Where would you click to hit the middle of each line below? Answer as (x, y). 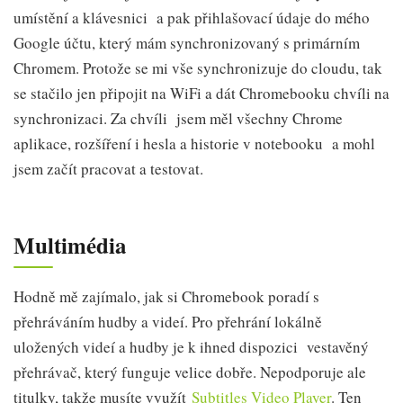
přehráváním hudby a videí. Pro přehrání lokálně (168, 321)
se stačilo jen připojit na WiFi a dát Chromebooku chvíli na (201, 94)
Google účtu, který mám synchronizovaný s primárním (187, 43)
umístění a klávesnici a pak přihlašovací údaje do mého (192, 18)
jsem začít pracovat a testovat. (108, 169)
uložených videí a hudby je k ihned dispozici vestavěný (191, 346)
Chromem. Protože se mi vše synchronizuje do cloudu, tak (198, 68)
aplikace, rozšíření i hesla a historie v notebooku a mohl (194, 144)
